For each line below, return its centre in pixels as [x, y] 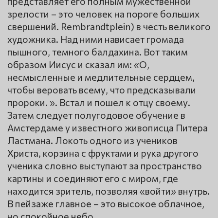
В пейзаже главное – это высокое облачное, [106, 204]
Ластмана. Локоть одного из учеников [92, 140]
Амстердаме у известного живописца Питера [108, 128]
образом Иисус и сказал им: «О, [78, 64]
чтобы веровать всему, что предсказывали [102, 90]
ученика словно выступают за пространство [105, 166]
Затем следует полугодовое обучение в [96, 115]
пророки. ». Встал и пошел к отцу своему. [99, 102]
